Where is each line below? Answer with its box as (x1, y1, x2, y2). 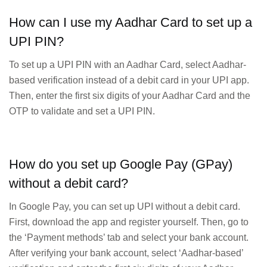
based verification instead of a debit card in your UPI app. (9, 75, 249, 86)
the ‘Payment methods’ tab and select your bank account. (9, 232, 249, 243)
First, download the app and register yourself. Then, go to (9, 217, 249, 228)
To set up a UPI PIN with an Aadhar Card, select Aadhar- (9, 60, 246, 70)
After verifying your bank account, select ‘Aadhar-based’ (9, 248, 243, 259)
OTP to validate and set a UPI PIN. (9, 106, 155, 117)
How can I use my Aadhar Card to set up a (9, 15, 252, 30)
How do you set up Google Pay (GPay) (9, 157, 232, 172)
